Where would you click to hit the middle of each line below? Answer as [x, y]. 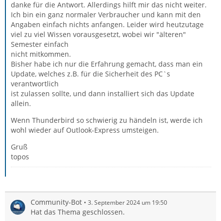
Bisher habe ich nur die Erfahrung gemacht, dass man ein [107, 64]
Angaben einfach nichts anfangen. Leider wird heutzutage [107, 24]
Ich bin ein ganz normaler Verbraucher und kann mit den [106, 15]
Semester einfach [40, 44]
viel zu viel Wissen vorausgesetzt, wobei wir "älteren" [98, 34]
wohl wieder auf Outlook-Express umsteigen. [85, 130]
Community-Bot [56, 202]
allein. [21, 103]
